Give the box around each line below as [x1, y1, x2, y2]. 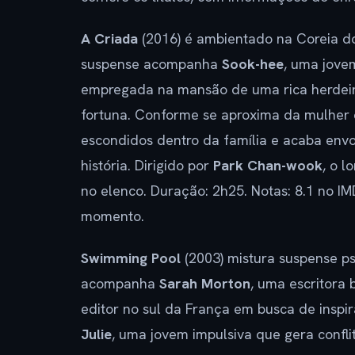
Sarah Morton [159, 273, 250, 292]
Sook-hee [222, 54, 284, 73]
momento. [81, 206, 144, 225]
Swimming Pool [81, 248, 181, 267]
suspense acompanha [81, 54, 222, 73]
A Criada [81, 29, 138, 48]
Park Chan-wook [213, 155, 323, 174]
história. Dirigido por [81, 155, 213, 174]
